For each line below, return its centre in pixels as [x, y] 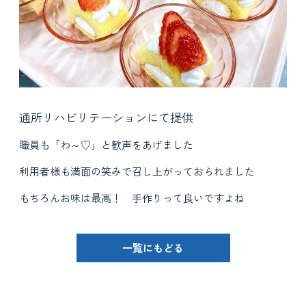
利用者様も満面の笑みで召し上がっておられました [137, 171]
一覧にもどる [153, 247]
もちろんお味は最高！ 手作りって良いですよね [132, 197]
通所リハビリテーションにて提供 [107, 117]
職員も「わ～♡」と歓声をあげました [107, 144]
